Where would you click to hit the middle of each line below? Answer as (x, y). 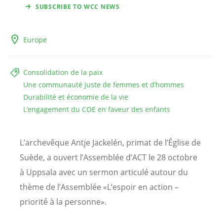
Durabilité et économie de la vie (76, 97)
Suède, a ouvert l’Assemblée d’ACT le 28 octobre (109, 158)
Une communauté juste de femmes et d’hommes (104, 85)
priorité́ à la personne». (63, 202)
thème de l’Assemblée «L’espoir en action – (99, 187)
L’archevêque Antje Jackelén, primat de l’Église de (110, 143)
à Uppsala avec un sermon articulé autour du (104, 172)
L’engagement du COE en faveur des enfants (97, 110)
